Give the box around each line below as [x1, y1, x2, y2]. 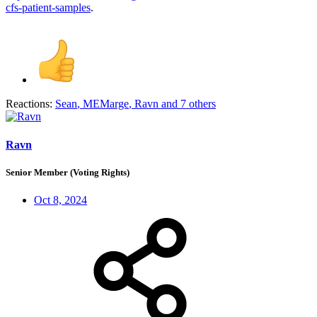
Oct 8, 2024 [34, 193, 87, 206]
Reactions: [6, 98, 52, 110]
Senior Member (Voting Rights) [6, 166, 129, 178]
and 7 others [158, 98, 216, 110]
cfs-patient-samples [6, 1, 91, 14]
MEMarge [83, 98, 129, 110]
